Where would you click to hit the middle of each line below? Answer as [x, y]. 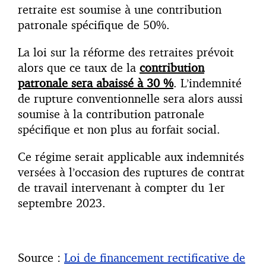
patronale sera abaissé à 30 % [96, 83]
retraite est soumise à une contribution [120, 9]
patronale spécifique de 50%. [94, 25]
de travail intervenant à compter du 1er [121, 188]
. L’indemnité [208, 83]
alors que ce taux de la [79, 68]
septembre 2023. [62, 203]
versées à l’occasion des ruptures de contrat [131, 172]
